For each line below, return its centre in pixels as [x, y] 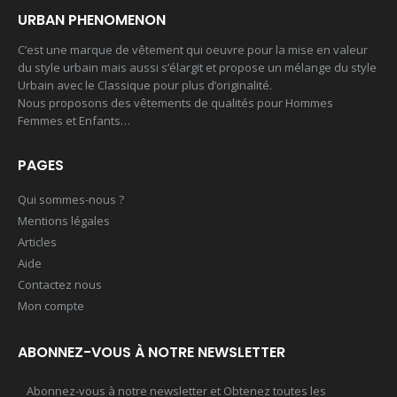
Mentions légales [64, 221]
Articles [37, 242]
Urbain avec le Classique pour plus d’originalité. [145, 86]
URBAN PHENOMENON [92, 20]
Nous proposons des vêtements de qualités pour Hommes [175, 103]
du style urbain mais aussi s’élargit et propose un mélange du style [197, 68]
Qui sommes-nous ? [71, 200]
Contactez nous [60, 285]
